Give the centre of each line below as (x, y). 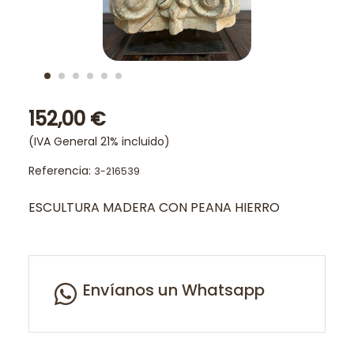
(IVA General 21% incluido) (99, 141)
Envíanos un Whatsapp (174, 290)
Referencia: (61, 171)
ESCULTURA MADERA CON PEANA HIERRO (154, 207)
